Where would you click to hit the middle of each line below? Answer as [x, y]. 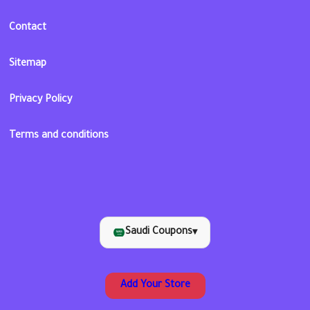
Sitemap [28, 65]
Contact [28, 29]
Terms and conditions [59, 137]
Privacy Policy [41, 101]
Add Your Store [155, 286]
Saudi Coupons [159, 232]
